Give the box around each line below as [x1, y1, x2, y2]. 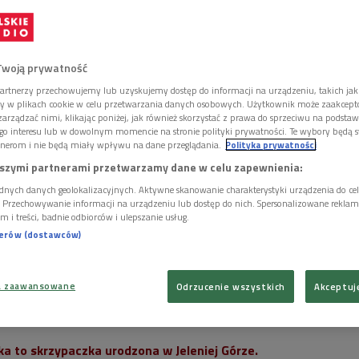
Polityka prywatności [225, 138, 317, 151]
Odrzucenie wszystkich [175, 280, 285, 294]
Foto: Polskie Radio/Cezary [210, 297, 325, 313]
